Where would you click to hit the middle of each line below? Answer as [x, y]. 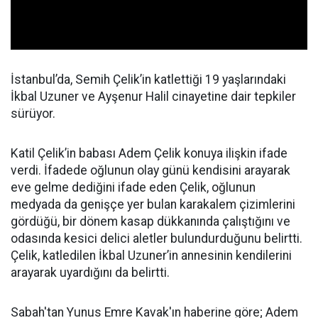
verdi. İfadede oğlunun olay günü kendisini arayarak [150, 171]
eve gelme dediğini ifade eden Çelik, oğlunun [133, 188]
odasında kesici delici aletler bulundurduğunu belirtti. [157, 239]
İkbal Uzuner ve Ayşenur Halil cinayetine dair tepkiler [153, 97]
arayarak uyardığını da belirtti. [90, 273]
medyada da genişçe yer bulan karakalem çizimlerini [153, 205]
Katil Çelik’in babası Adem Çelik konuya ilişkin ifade [149, 154]
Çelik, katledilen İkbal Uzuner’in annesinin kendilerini [151, 256]
